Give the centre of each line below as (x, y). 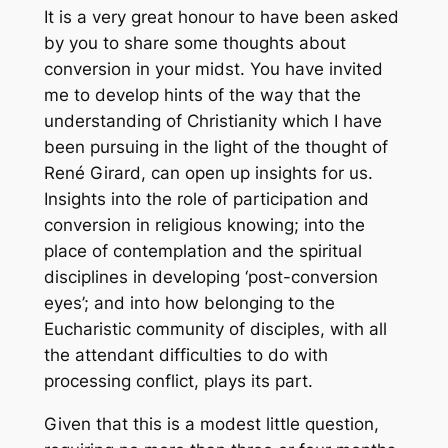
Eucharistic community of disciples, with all (215, 329)
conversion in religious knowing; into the (204, 225)
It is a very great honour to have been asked (221, 17)
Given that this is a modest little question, (211, 424)
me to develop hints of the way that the (202, 95)
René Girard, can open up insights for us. (208, 173)
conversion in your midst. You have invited (213, 69)
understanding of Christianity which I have (212, 121)
